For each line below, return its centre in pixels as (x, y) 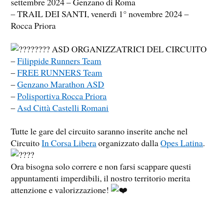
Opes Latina (182, 143)
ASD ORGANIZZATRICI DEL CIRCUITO (129, 49)
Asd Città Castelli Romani (63, 108)
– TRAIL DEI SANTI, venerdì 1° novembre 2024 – (100, 14)
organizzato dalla (129, 143)
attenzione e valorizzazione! (61, 190)
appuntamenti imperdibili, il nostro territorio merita (101, 178)
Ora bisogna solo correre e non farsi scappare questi (101, 166)
